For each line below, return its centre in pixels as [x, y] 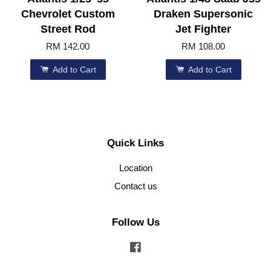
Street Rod [68, 29]
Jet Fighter [203, 29]
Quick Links [135, 143]
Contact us [135, 186]
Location [135, 168]
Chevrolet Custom [68, 14]
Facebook [162, 247]
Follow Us [135, 223]
